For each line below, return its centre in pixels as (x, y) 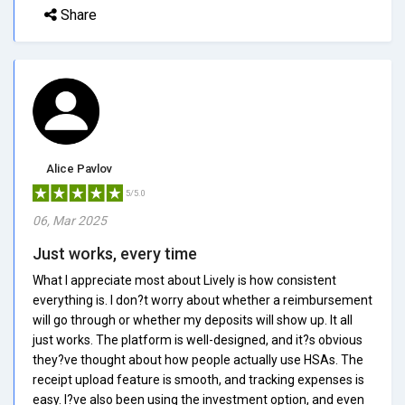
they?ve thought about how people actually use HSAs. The (198, 359)
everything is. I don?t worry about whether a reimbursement (202, 300)
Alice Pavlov (79, 168)
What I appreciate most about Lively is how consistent (184, 280)
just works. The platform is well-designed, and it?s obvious (198, 339)
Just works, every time (115, 253)
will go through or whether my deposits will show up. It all (193, 320)
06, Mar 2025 (70, 220)
